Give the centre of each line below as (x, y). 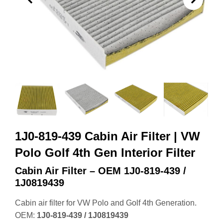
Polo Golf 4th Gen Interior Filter (105, 149)
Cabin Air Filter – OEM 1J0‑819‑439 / (101, 167)
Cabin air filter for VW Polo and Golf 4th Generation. (106, 199)
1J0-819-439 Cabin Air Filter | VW (108, 132)
